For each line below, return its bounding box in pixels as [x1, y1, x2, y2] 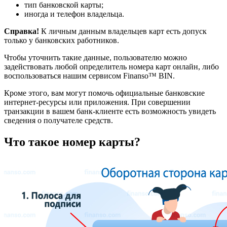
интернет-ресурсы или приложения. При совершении [4, 98, 191, 107]
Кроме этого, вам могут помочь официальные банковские [4, 89, 205, 98]
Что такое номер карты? [4, 135, 140, 148]
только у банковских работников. [4, 36, 119, 45]
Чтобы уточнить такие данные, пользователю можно [4, 53, 187, 62]
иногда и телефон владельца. [24, 10, 124, 19]
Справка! [4, 27, 39, 36]
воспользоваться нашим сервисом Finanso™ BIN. [4, 71, 175, 81]
